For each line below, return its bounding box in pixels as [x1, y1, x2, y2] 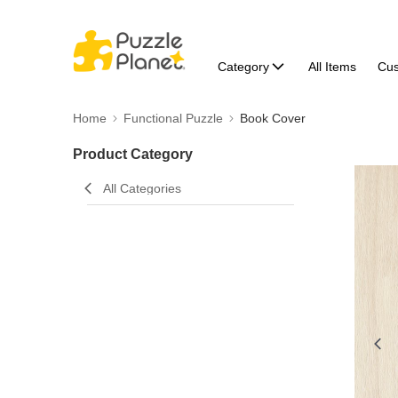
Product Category [73, 147, 193, 162]
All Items [307, 60, 356, 74]
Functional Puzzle [123, 111, 223, 125]
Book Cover [240, 111, 306, 125]
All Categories [103, 181, 181, 195]
